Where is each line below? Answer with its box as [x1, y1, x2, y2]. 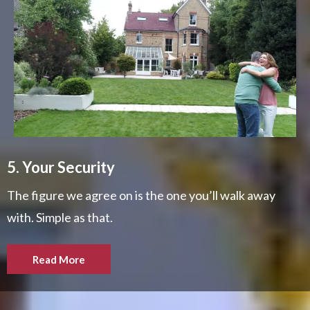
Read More [33, 253, 85, 266]
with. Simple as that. [7, 210, 113, 226]
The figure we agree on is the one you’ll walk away [7, 188, 275, 203]
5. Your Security [7, 158, 115, 177]
